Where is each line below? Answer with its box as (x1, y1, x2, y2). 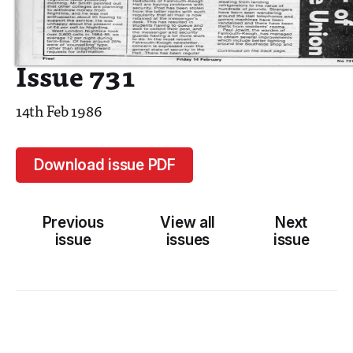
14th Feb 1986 (16, 106, 102, 121)
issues (165, 230, 210, 249)
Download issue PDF (33, 155, 176, 174)
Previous (42, 213, 104, 232)
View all (160, 213, 216, 232)
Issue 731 (16, 66, 136, 95)
